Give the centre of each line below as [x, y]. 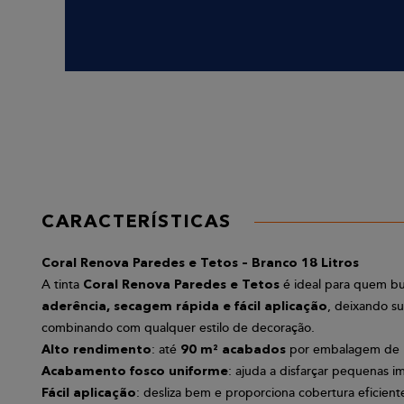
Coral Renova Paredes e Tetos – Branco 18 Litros [200, 264]
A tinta [62, 285]
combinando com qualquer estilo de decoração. [178, 328]
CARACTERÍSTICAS [137, 223]
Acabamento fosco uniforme [135, 372]
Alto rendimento [96, 350]
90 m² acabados [233, 350]
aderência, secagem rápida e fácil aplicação [184, 307]
